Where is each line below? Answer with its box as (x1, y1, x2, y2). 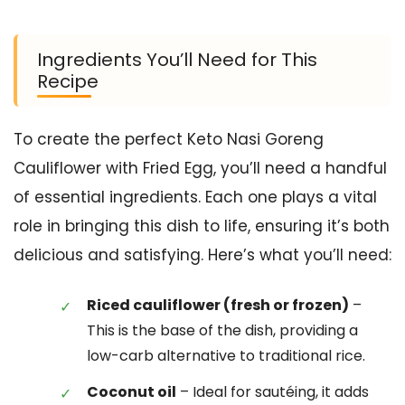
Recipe (37, 69, 99, 94)
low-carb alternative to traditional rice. (87, 344, 365, 366)
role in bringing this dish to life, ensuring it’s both (14, 215, 390, 237)
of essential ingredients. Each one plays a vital (14, 186, 377, 208)
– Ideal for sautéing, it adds (176, 381, 369, 402)
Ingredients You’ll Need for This (37, 47, 317, 72)
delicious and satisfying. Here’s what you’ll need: (14, 244, 391, 266)
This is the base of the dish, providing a (87, 319, 358, 341)
